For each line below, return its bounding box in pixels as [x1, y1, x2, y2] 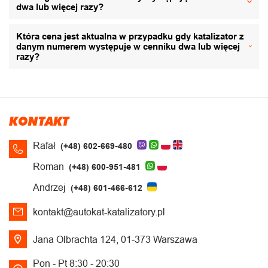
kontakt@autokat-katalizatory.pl [33, 206, 165, 217]
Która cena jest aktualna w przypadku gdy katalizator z [16, 31, 244, 41]
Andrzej [33, 182, 66, 193]
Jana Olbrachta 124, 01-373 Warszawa [33, 234, 197, 245]
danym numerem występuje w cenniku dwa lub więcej [16, 41, 240, 51]
